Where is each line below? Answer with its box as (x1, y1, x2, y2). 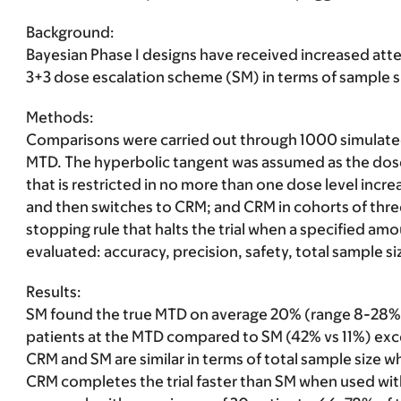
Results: (25, 283, 81, 301)
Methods (25, 108, 90, 126)
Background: (25, 23, 115, 41)
